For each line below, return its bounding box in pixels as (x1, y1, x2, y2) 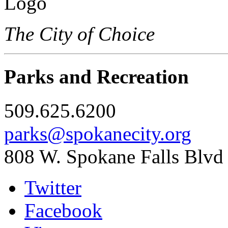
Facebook (24, 199, 102, 221)
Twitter (24, 176, 81, 198)
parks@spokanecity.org (4, 122, 191, 145)
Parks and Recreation (4, 66, 189, 88)
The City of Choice (4, 23, 155, 45)
